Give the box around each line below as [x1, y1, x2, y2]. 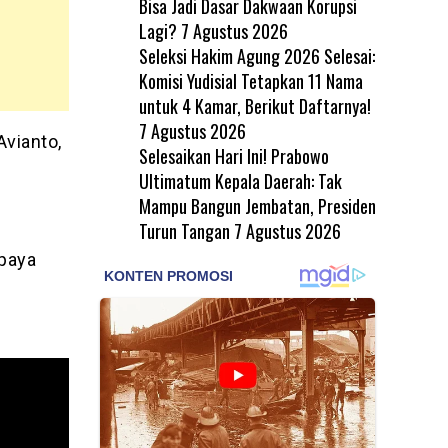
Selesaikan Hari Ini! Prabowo [138, 142, 329, 169]
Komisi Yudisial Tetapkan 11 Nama [138, 67, 363, 94]
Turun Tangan [138, 217, 230, 244]
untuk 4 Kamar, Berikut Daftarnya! [138, 92, 375, 119]
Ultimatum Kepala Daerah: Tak [138, 167, 342, 194]
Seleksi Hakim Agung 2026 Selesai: [138, 42, 375, 69]
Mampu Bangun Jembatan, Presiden [138, 192, 376, 219]
